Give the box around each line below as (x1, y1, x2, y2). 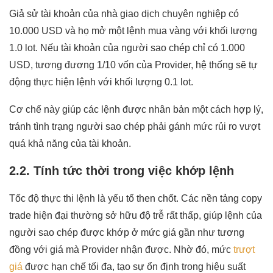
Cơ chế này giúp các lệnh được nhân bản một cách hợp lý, (9, 104, 263, 115)
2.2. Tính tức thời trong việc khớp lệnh (9, 163, 234, 177)
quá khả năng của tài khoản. (9, 138, 131, 149)
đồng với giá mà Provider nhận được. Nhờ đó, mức (9, 244, 233, 255)
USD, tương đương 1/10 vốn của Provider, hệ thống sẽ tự (9, 59, 258, 70)
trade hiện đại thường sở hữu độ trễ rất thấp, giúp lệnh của (9, 210, 262, 221)
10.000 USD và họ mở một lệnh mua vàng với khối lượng (9, 25, 257, 36)
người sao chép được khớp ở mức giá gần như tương (9, 227, 244, 238)
